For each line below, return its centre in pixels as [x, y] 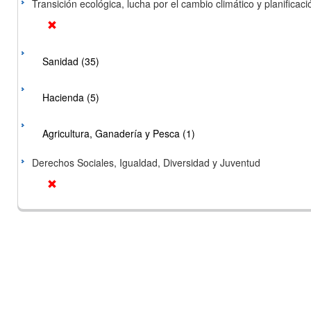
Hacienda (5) [71, 97]
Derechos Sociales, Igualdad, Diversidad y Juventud [146, 162]
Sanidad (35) [71, 61]
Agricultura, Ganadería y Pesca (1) [119, 133]
